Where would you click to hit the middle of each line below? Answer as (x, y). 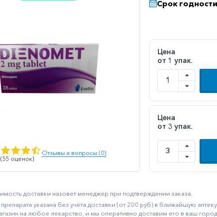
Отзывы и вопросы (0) (74, 153)
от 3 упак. (175, 126)
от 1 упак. (175, 60)
